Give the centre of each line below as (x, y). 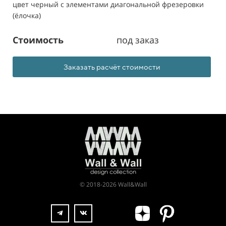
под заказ (138, 40)
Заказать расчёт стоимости (112, 67)
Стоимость (38, 40)
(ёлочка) (28, 15)
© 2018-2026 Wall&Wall (113, 184)
